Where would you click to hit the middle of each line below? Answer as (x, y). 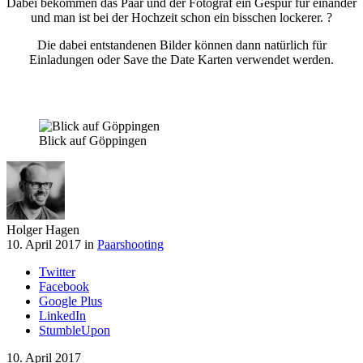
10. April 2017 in (50, 245)
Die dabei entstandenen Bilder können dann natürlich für (181, 45)
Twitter (57, 272)
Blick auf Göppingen (93, 141)
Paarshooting (130, 245)
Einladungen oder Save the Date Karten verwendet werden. (181, 60)
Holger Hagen (43, 230)
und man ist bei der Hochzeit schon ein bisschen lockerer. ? (181, 18)
